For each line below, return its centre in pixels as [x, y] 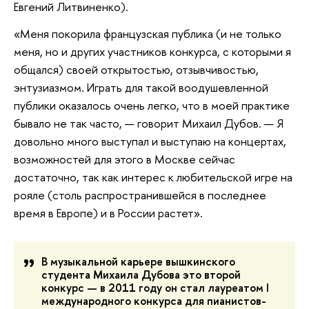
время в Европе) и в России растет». [108, 213]
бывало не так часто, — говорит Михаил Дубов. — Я [149, 123]
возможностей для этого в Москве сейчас [124, 159]
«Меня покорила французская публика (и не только [148, 34]
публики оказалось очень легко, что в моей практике [152, 106]
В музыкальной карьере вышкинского [138, 261]
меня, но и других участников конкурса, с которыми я [152, 52]
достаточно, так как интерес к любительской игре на [153, 177]
